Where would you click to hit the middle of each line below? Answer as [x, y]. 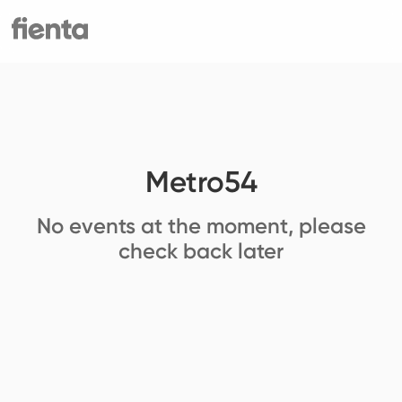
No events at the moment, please [201, 226]
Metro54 [201, 182]
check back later [201, 251]
